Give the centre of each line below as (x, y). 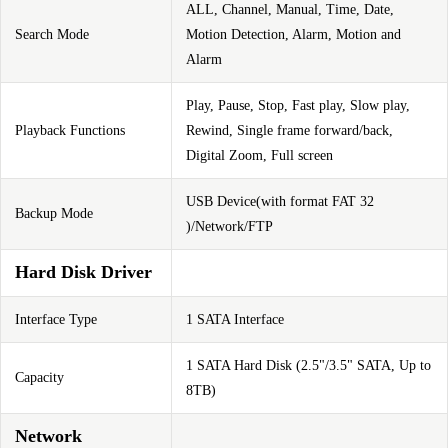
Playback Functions (70, 130)
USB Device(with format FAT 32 (280, 201)
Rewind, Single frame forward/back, (289, 130)
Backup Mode (54, 213)
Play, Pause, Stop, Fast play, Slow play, (298, 105)
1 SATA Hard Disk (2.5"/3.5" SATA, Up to (308, 365)
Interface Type (56, 319)
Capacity (39, 377)
